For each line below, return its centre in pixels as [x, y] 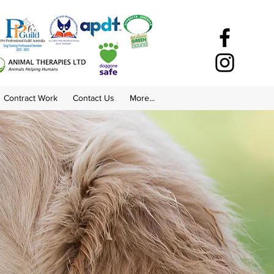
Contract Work [30, 98]
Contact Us [93, 98]
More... [142, 98]
